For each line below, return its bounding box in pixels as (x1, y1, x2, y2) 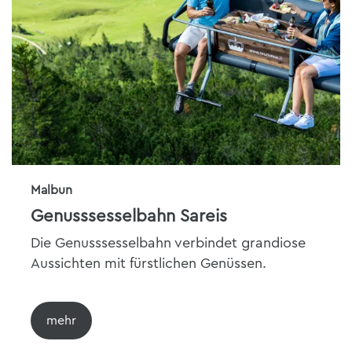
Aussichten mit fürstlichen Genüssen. (31, 256, 266, 270)
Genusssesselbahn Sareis (31, 207, 227, 225)
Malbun (31, 184, 72, 196)
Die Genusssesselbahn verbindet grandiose (31, 236, 306, 250)
